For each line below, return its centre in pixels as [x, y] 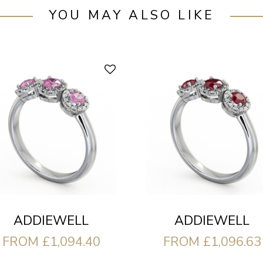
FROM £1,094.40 [51, 242]
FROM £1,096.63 [212, 242]
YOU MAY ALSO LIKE [131, 16]
